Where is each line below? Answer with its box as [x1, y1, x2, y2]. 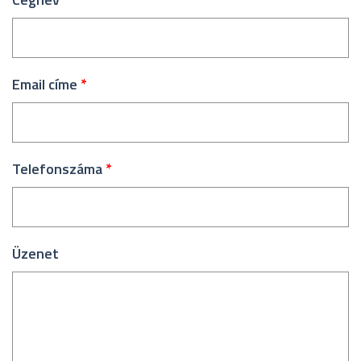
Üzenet [12, 243, 59, 265]
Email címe [12, 73, 81, 96]
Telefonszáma [12, 158, 106, 180]
